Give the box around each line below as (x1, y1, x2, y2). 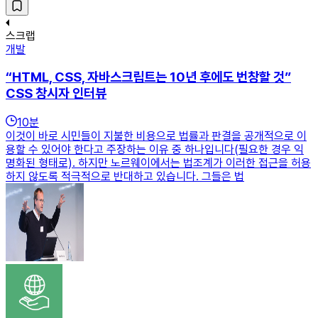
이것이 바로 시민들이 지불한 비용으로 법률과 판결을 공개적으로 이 (6, 129, 307, 143)
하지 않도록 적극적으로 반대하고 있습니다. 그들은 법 (6, 170, 244, 184)
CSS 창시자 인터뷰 (6, 85, 106, 102)
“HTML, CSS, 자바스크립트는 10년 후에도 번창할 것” (6, 69, 291, 86)
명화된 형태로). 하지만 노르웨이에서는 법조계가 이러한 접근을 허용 (6, 156, 311, 170)
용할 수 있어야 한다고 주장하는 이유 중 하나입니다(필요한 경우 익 (6, 143, 304, 157)
